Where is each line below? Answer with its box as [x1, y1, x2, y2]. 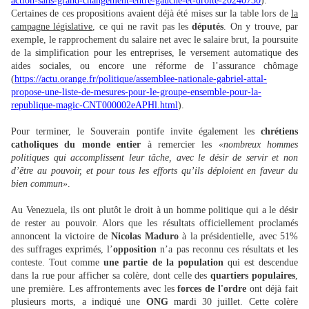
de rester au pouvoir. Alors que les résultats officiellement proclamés [11, 218, 298, 228]
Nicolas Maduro [111, 231, 179, 241]
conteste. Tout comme [11, 257, 104, 268]
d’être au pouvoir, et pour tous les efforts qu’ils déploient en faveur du [11, 166, 298, 176]
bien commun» [11, 179, 68, 189]
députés [192, 21, 224, 32]
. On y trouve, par [223, 21, 299, 32]
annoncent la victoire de [11, 231, 111, 241]
